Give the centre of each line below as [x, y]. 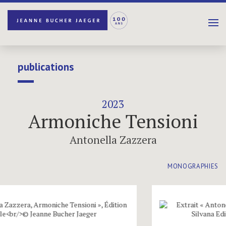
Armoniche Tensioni [113, 121]
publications [46, 67]
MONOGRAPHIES [193, 166]
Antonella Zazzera [113, 140]
